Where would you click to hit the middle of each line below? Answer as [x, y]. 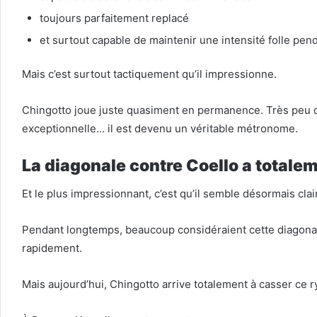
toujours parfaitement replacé [114, 18]
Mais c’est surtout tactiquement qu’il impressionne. [149, 74]
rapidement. [52, 248]
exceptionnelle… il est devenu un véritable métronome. [160, 129]
